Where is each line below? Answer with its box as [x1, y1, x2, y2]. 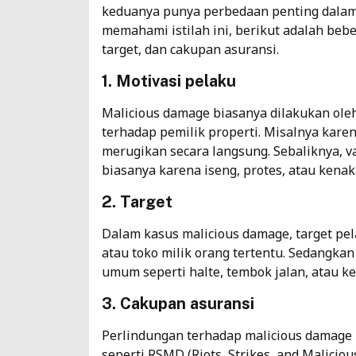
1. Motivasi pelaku [102, 71, 236, 91]
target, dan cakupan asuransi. [102, 40, 279, 58]
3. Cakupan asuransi [102, 293, 254, 313]
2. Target [102, 192, 172, 211]
